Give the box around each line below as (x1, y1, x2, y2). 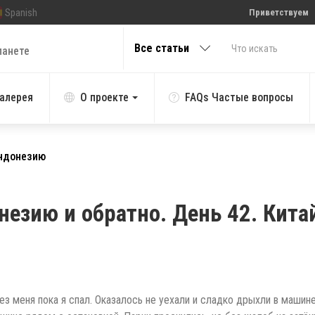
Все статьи (134, 41, 189, 56)
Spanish (5, 6, 37, 19)
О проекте (80, 91, 129, 105)
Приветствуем (248, 7, 309, 18)
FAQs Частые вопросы (185, 91, 293, 105)
